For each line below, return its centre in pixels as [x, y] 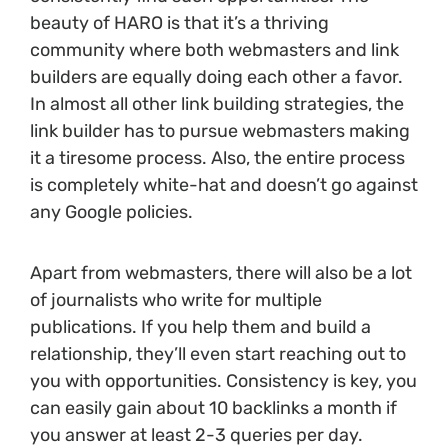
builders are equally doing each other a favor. [216, 77]
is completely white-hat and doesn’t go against [224, 185]
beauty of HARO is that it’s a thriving [179, 23]
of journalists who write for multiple [176, 300]
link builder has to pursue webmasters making [220, 131]
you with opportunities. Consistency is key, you [223, 381]
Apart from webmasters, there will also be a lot [221, 273]
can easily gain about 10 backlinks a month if [213, 408]
